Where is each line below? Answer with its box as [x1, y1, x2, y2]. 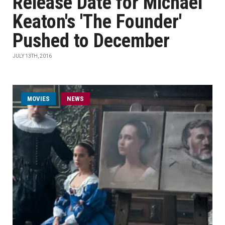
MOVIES [27, 95, 50, 102]
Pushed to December [13, 30, 170, 52]
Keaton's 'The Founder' [13, 11, 182, 33]
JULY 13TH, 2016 [13, 53, 52, 59]
